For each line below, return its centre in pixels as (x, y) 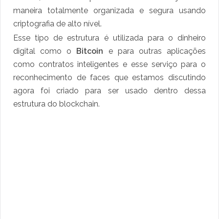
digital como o (45, 51)
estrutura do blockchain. (57, 104)
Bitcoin (92, 51)
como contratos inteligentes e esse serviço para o (109, 65)
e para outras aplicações (157, 51)
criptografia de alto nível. (58, 24)
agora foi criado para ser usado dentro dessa (109, 91)
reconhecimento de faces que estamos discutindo (109, 78)
